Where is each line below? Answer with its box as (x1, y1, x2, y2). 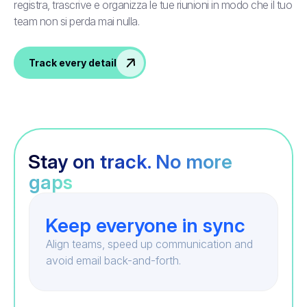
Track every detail (28, 56, 116, 69)
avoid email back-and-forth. (46, 254, 181, 268)
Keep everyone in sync (45, 214, 245, 238)
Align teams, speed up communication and (46, 237, 253, 251)
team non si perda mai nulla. (14, 14, 139, 29)
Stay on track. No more (28, 150, 232, 174)
